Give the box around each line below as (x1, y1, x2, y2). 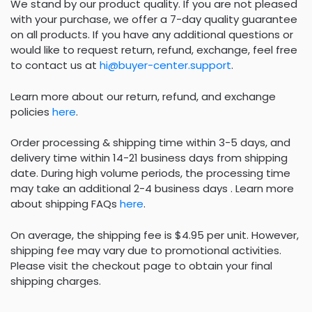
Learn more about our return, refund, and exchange (10, 88, 276, 104)
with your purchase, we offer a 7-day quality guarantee (10, 12, 297, 27)
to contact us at (10, 58, 100, 73)
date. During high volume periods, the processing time (10, 166, 290, 181)
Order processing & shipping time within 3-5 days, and (10, 135, 290, 150)
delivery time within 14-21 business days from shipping (10, 150, 288, 166)
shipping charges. (10, 273, 101, 288)
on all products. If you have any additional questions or (10, 27, 293, 42)
